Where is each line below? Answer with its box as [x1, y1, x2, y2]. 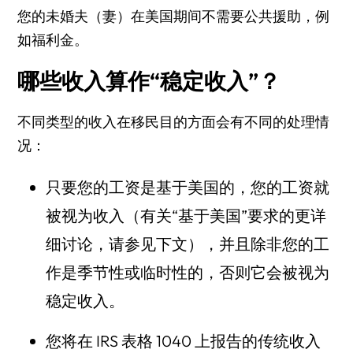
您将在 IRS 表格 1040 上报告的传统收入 [45, 331, 321, 351]
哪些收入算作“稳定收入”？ [17, 67, 281, 95]
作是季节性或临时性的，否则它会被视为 [45, 262, 329, 282]
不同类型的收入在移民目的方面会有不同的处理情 [17, 113, 330, 131]
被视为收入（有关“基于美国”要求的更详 [45, 206, 326, 225]
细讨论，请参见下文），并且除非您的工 [45, 234, 329, 254]
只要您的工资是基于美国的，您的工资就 [45, 177, 329, 197]
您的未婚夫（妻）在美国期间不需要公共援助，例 [17, 7, 330, 25]
